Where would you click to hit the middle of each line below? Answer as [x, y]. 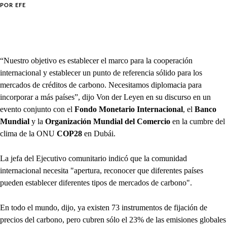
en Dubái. [100, 134]
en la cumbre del [198, 122]
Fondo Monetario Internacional [129, 109]
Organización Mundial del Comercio [108, 122]
